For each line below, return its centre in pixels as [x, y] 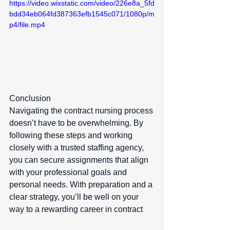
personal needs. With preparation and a [82, 184]
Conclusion [32, 98]
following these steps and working [72, 135]
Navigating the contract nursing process [82, 110]
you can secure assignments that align [80, 160]
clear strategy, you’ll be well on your [75, 197]
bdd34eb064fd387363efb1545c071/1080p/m [82, 14]
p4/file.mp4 [27, 25]
